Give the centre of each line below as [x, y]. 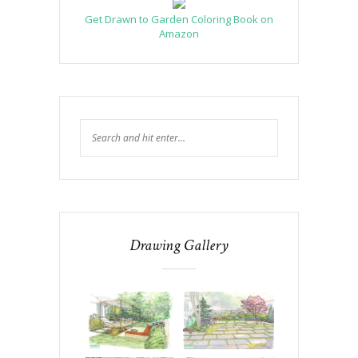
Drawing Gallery [179, 245]
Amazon [179, 33]
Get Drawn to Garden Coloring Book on [179, 19]
